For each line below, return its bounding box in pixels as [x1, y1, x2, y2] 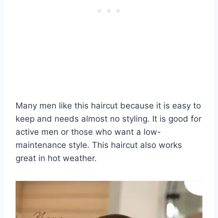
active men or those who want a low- [16, 127, 161, 137]
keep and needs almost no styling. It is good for [16, 113, 201, 124]
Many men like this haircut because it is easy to [16, 100, 201, 110]
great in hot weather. [16, 153, 97, 163]
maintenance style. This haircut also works [16, 140, 182, 150]
